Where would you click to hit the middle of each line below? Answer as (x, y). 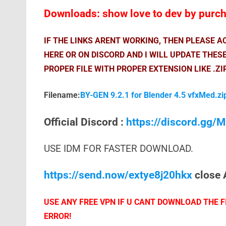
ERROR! (57, 216)
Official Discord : (85, 122)
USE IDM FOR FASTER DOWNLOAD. (118, 149)
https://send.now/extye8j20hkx (118, 175)
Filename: (62, 95)
